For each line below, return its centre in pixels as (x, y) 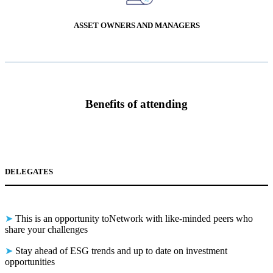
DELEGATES (29, 171)
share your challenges (46, 229)
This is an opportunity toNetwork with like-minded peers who (133, 218)
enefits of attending (140, 104)
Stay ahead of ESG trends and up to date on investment (120, 250)
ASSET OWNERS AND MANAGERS (136, 26)
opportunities (30, 261)
